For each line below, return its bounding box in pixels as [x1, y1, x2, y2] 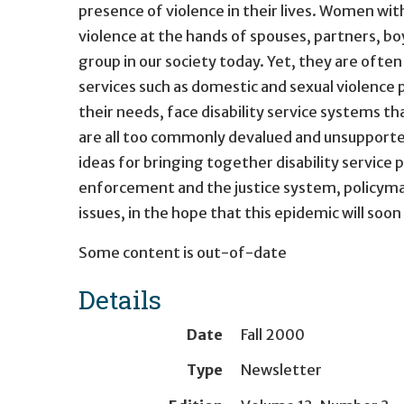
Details [78, 281, 161, 317]
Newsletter [241, 361, 322, 380]
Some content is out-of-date [78, 243, 287, 262]
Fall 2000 [241, 325, 305, 344]
